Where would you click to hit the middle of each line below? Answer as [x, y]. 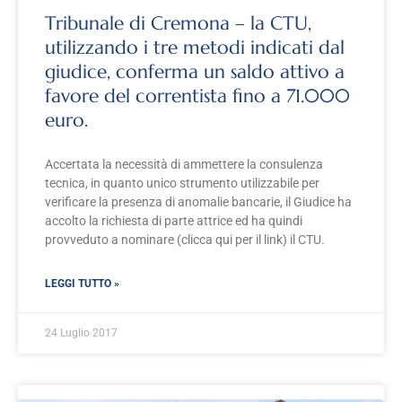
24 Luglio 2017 [81, 333]
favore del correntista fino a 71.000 [197, 96]
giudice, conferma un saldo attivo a [195, 72]
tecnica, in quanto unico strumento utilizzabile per [182, 184]
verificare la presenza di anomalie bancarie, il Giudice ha [198, 202]
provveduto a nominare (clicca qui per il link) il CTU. [185, 240]
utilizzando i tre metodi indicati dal [195, 48]
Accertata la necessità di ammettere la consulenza [184, 165]
